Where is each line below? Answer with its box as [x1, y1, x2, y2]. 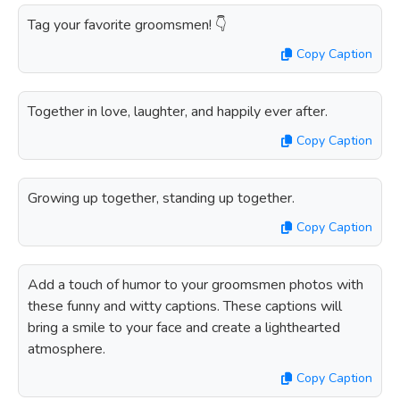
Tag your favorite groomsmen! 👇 [28, 15, 227, 35]
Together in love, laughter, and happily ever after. [28, 102, 328, 121]
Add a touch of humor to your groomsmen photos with [28, 275, 363, 295]
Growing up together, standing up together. [28, 188, 295, 208]
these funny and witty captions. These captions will [28, 296, 342, 316]
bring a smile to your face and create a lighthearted [28, 318, 340, 337]
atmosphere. [28, 339, 105, 359]
